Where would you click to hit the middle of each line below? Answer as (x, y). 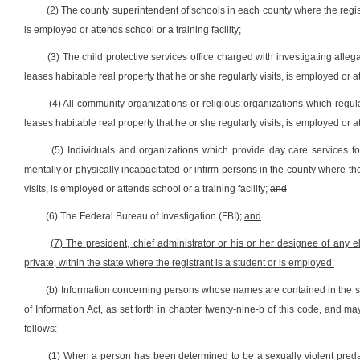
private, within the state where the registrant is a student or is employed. (179, 263)
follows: (41, 329)
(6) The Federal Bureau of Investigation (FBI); (145, 216)
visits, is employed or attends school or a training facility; (147, 189)
